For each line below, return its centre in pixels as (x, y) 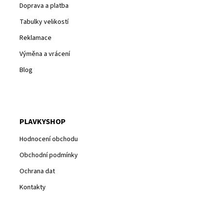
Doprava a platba (44, 6)
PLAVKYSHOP (43, 122)
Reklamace (36, 38)
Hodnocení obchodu (49, 139)
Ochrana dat (37, 172)
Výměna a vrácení (45, 54)
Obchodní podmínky (49, 155)
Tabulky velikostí (44, 22)
